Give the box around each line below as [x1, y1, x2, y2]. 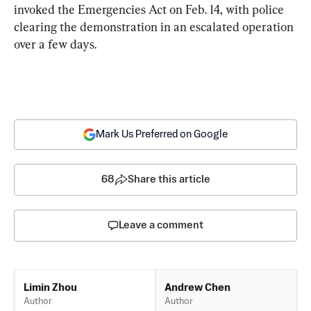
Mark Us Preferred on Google [96, 128, 228, 140]
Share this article [127, 174, 210, 185]
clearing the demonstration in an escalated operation [14, 19, 296, 34]
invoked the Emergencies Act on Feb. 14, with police [14, 1, 287, 17]
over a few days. [14, 36, 96, 51]
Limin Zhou [24, 283, 77, 294]
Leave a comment [119, 219, 203, 230]
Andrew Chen [165, 282, 230, 293]
